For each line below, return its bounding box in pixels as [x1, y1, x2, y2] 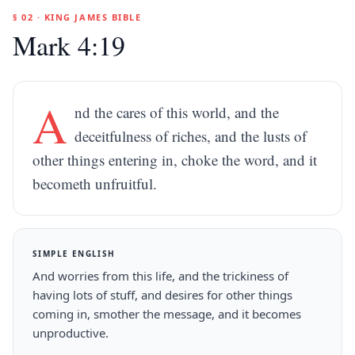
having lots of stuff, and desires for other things [32, 287, 292, 303]
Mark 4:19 [13, 27, 125, 63]
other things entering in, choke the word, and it [32, 150, 317, 170]
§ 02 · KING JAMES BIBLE [13, 11, 142, 23]
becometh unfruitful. [32, 174, 157, 193]
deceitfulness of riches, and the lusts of [74, 126, 307, 146]
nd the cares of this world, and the [74, 102, 280, 122]
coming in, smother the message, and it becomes [32, 306, 301, 322]
